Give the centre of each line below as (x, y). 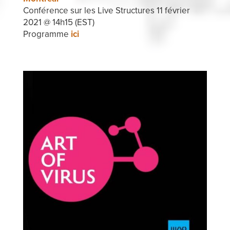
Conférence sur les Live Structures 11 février (106, 10)
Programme (47, 34)
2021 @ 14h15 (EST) (59, 22)
